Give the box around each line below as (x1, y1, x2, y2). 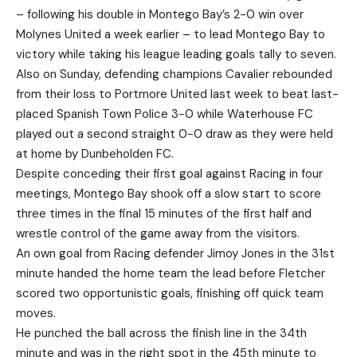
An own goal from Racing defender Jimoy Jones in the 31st (16, 245, 335, 262)
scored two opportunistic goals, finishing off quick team (16, 285, 324, 302)
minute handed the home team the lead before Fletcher (16, 265, 325, 282)
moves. (16, 305, 56, 322)
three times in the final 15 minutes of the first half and (16, 206, 312, 222)
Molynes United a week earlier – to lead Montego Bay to (16, 26, 325, 43)
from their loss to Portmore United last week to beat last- (16, 86, 339, 103)
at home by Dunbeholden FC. (16, 146, 174, 163)
